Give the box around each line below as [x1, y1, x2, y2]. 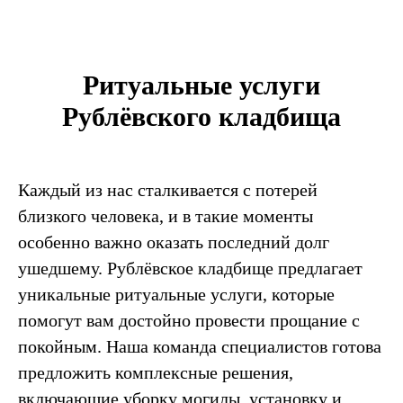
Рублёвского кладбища [62, 101, 341, 131]
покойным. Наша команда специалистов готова [18, 336, 381, 356]
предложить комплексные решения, [18, 362, 293, 382]
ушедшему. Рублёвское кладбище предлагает [18, 257, 363, 278]
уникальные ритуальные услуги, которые [18, 283, 335, 304]
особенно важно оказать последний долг [18, 231, 329, 252]
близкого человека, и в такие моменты [18, 205, 313, 226]
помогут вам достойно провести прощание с [18, 309, 360, 330]
